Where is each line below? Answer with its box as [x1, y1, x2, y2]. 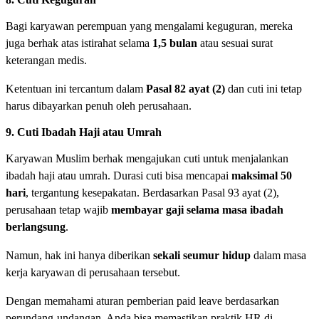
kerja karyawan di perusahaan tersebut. [6, 266, 180, 279]
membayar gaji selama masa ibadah [111, 204, 283, 216]
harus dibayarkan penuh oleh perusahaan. [6, 100, 192, 113]
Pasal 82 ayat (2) [146, 83, 225, 95]
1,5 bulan [152, 37, 197, 50]
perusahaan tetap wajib [6, 204, 111, 216]
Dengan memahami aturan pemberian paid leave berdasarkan [6, 295, 279, 308]
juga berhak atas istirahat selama [6, 37, 152, 50]
